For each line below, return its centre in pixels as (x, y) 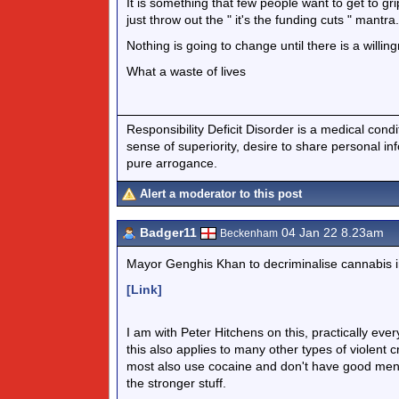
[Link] (144, 289)
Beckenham (249, 233)
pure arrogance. (172, 163)
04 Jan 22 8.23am (331, 232)
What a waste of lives (186, 71)
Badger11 (168, 232)
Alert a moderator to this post (221, 194)
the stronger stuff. (176, 383)
